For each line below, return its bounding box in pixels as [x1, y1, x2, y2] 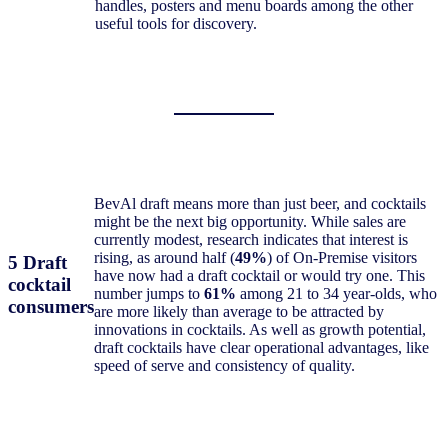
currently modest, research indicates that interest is [94, 230, 408, 248]
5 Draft [8, 251, 67, 273]
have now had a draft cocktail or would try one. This [94, 266, 425, 284]
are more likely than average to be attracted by [94, 302, 384, 320]
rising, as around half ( [94, 248, 235, 266]
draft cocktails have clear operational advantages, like [94, 338, 429, 356]
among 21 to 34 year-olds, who [240, 284, 437, 302]
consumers [8, 295, 94, 317]
